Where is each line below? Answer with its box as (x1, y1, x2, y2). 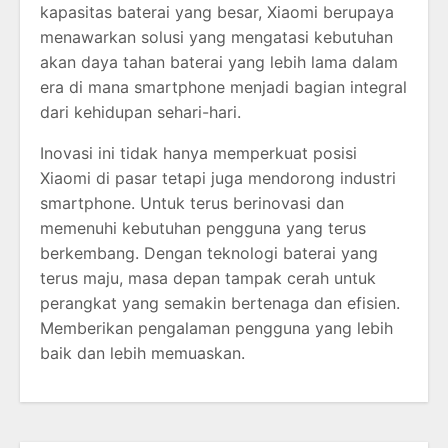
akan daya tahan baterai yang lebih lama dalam (40, 51, 398, 72)
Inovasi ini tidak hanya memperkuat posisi (40, 142, 357, 163)
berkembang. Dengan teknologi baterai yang (40, 242, 378, 263)
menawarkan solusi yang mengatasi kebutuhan (40, 26, 393, 47)
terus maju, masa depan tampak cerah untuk (40, 267, 376, 288)
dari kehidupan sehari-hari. (40, 101, 241, 122)
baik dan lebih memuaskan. (40, 342, 245, 363)
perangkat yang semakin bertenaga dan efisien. (40, 292, 400, 313)
